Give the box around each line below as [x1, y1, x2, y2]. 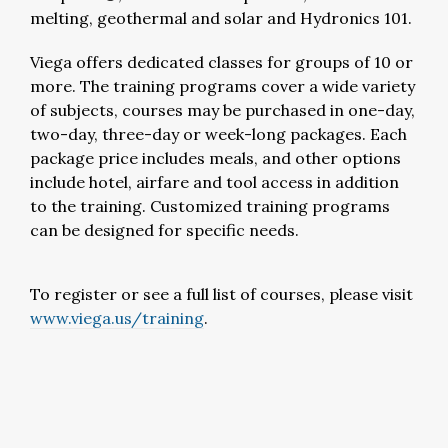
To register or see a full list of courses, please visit [30, 284, 413, 305]
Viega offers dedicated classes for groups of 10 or [30, 52, 413, 73]
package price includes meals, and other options [30, 148, 401, 169]
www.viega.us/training [30, 308, 204, 329]
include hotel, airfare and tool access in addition [30, 172, 399, 193]
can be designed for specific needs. [30, 220, 299, 241]
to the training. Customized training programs [30, 196, 390, 217]
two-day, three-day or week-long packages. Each [30, 124, 407, 145]
